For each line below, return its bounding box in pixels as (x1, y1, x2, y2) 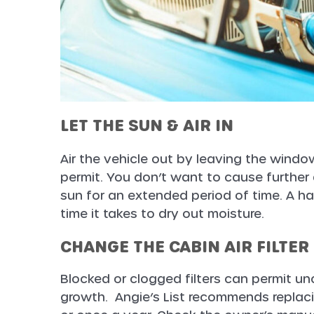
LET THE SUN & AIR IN (60, 114, 233, 137)
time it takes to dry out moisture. (60, 205, 264, 223)
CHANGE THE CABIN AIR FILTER (60, 235, 309, 259)
